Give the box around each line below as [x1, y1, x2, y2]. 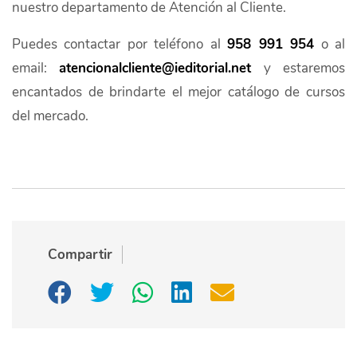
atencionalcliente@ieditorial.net [59, 58, 264, 77]
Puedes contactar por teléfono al [12, 34, 228, 53]
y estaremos [264, 58, 345, 77]
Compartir [48, 245, 112, 264]
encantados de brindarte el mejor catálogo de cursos [12, 82, 345, 101]
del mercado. [12, 106, 88, 125]
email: [12, 58, 59, 77]
